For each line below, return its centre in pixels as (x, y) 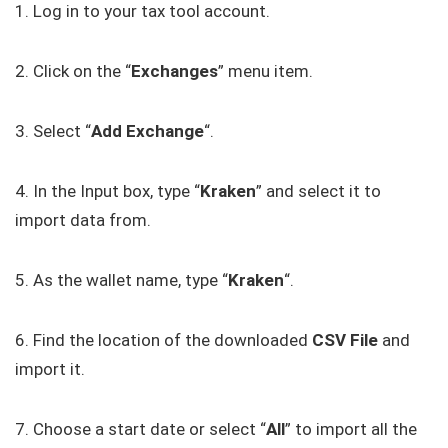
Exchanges (174, 70)
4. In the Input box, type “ (107, 190)
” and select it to (318, 190)
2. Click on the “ (73, 70)
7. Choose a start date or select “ (140, 428)
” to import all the (351, 428)
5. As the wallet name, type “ (121, 279)
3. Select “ (53, 130)
